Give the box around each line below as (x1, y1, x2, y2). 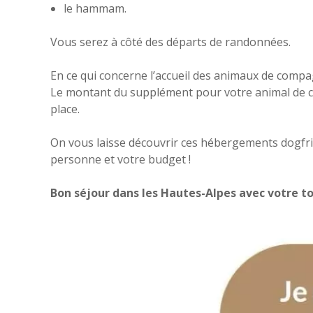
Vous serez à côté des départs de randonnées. (50, 34, 291, 50)
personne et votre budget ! (50, 151, 191, 167)
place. (50, 101, 80, 117)
